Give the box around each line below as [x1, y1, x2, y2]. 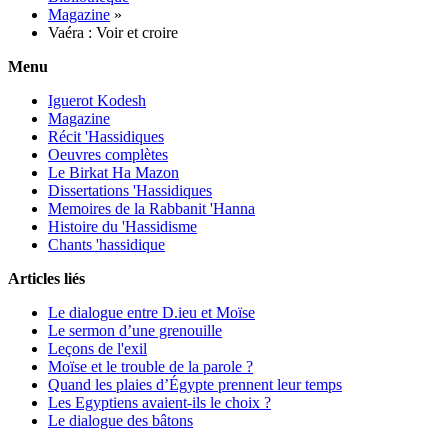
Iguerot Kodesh [48, 92, 146, 109]
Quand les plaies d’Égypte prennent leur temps [48, 376, 342, 393]
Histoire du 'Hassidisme [48, 218, 197, 235]
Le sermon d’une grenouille [48, 322, 222, 339]
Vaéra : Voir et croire [48, 24, 178, 41]
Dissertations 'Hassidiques [48, 182, 212, 199]
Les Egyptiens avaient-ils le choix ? [48, 394, 271, 411]
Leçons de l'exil [48, 340, 147, 357]
